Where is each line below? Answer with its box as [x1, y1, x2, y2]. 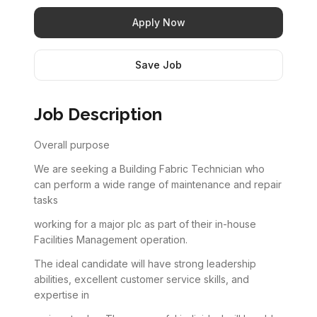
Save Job [135, 59, 182, 71]
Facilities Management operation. [34, 234, 188, 246]
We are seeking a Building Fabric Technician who [34, 163, 265, 175]
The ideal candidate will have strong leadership [34, 258, 256, 270]
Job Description [34, 104, 162, 125]
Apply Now [132, 16, 185, 28]
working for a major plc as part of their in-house [34, 218, 256, 230]
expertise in [34, 289, 89, 301]
